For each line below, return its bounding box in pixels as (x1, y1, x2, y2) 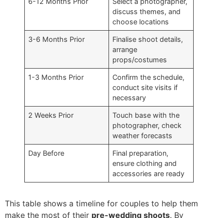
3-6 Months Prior (28, 35, 85, 44)
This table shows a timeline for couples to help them (5, 199, 198, 209)
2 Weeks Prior (28, 111, 74, 120)
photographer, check (112, 121, 182, 130)
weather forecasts (112, 131, 173, 140)
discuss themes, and (112, 7, 181, 16)
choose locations (112, 18, 169, 26)
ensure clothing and (112, 159, 177, 168)
